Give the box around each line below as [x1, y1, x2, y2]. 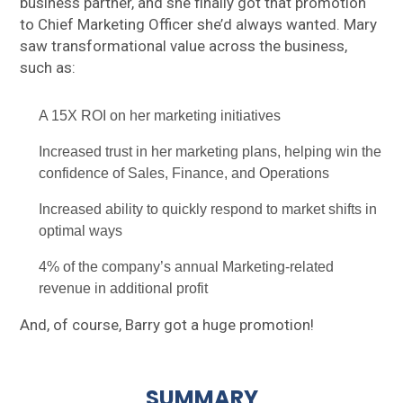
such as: [20, 58, 76, 77]
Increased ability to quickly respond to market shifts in [39, 201, 378, 218]
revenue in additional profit [39, 281, 209, 297]
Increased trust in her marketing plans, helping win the [39, 144, 382, 160]
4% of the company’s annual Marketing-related [39, 259, 335, 275]
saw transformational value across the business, [20, 37, 348, 56]
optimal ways [39, 223, 123, 239]
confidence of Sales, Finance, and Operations [39, 166, 330, 182]
